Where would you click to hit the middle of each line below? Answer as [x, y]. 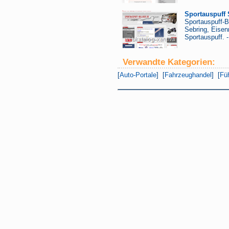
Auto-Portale [138, 75]
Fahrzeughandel [188, 75]
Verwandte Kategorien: [169, 62]
